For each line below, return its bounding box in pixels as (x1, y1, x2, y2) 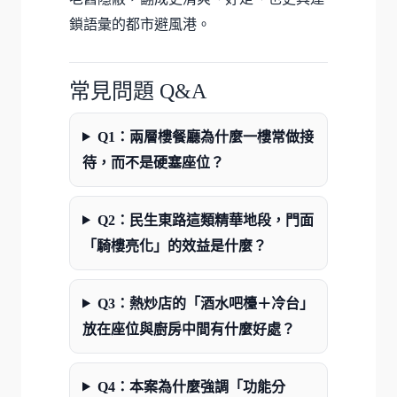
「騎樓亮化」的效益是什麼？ (82, 237, 267, 253)
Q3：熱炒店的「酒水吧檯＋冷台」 (97, 295, 314, 311)
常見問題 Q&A (69, 79, 206, 103)
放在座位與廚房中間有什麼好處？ (82, 321, 295, 337)
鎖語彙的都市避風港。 (69, 16, 211, 32)
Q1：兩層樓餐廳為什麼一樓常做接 (97, 128, 314, 144)
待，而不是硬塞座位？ (82, 154, 224, 170)
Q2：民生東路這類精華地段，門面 (97, 212, 314, 228)
